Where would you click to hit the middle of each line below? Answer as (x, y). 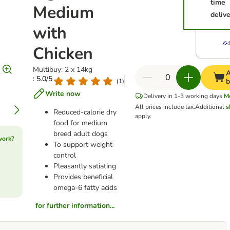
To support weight (83, 145)
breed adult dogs (80, 134)
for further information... (75, 206)
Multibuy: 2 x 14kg (62, 70)
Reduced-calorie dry (85, 112)
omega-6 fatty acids (85, 188)
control (65, 155)
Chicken (63, 54)
